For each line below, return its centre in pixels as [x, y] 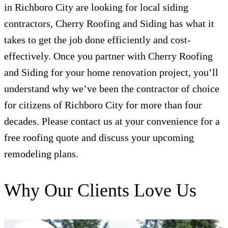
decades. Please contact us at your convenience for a [112, 121]
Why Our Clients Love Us [100, 191]
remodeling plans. [41, 154]
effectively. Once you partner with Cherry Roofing [108, 56]
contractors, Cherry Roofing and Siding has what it [109, 24]
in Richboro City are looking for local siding [96, 7]
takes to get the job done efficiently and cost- [97, 40]
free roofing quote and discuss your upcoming [99, 138]
